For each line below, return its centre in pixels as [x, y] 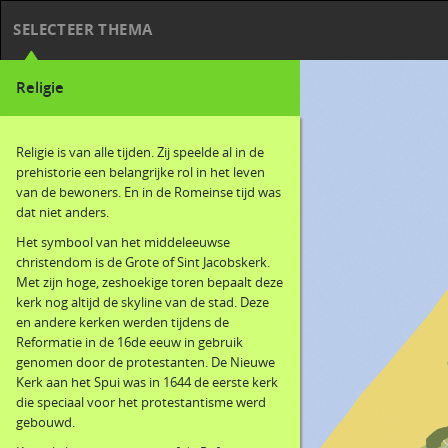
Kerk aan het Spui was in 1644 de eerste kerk [147, 382]
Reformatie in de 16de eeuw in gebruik [129, 342]
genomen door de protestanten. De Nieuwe [145, 362]
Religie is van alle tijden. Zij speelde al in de [140, 152]
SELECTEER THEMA [83, 29]
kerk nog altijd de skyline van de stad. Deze [142, 302]
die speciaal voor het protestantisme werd [141, 402]
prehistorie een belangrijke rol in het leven [140, 172]
